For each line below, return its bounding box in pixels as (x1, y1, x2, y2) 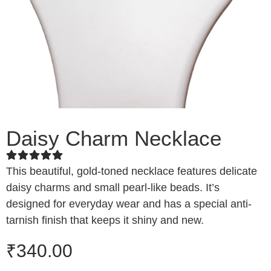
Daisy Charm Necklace (6, 126, 221, 150)
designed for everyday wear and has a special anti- (6, 197, 252, 210)
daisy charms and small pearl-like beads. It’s (6, 181, 220, 194)
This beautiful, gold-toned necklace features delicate (6, 165, 257, 177)
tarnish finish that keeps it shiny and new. (6, 214, 204, 226)
